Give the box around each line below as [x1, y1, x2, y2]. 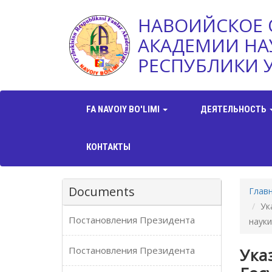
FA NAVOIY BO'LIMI [86, 104, 161, 115]
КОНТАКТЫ [86, 141, 131, 152]
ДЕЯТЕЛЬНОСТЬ [200, 104, 268, 115]
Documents [69, 183, 135, 200]
